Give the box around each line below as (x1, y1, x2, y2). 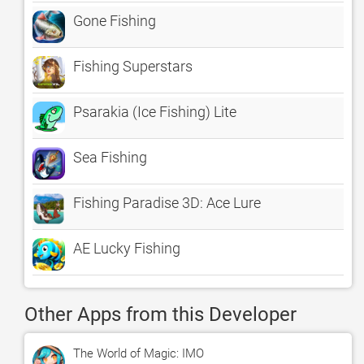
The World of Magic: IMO (73, 346, 204, 361)
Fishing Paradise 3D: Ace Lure (73, 194, 261, 211)
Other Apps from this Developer (24, 303, 297, 326)
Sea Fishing (73, 149, 147, 166)
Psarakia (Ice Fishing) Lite (73, 103, 236, 120)
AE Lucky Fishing (73, 240, 180, 257)
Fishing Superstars (73, 58, 193, 75)
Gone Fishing (73, 12, 156, 29)
